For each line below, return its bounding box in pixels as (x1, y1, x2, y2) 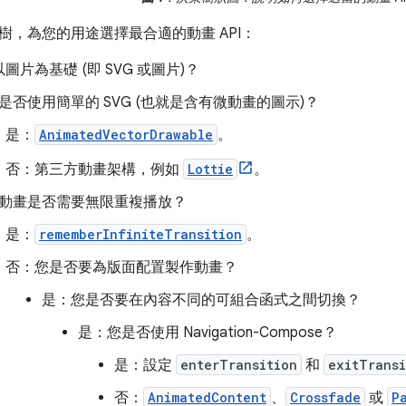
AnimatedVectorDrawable (39, 126, 213, 144)
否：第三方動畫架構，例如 (5, 160, 183, 179)
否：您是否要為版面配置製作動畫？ (5, 258, 237, 277)
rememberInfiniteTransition (39, 226, 242, 244)
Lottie (188, 160, 233, 179)
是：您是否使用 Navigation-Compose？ (78, 324, 337, 343)
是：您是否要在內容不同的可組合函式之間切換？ (42, 291, 361, 310)
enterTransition (180, 356, 297, 374)
